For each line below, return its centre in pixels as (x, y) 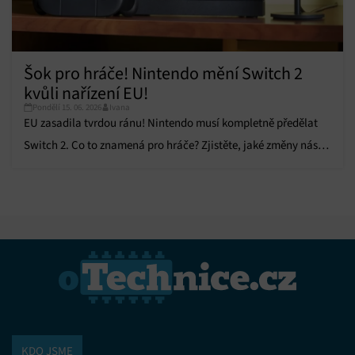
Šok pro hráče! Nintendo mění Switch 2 (163, 74)
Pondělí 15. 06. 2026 (67, 107)
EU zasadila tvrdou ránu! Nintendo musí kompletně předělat (171, 123)
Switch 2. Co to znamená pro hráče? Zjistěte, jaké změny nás (171, 145)
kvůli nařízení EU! (86, 94)
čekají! (40, 168)
